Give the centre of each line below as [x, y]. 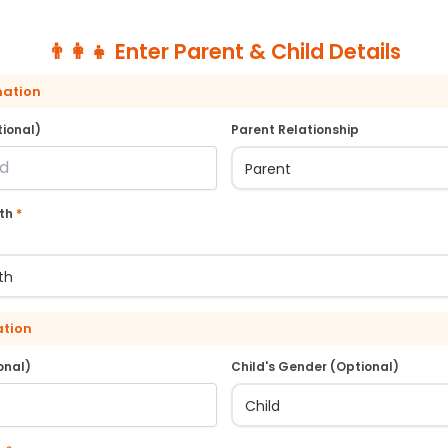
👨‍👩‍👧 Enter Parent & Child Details [224, 51]
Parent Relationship [295, 129]
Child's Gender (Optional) [315, 366]
